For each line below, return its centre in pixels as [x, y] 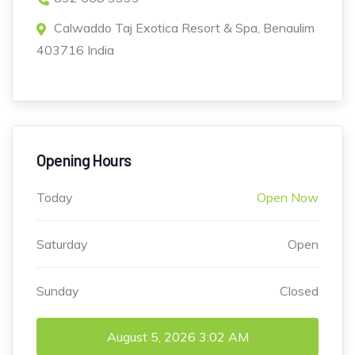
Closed [299, 291]
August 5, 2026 [151, 337]
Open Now [288, 198]
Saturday [62, 244]
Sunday [58, 291]
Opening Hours [84, 160]
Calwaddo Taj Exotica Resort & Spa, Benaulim [184, 28]
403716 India [75, 50]
